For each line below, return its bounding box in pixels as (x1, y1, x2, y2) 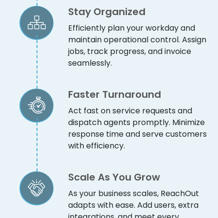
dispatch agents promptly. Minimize (68, 116, 205, 128)
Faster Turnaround (68, 87, 161, 101)
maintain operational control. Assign (68, 34, 206, 45)
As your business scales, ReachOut (68, 187, 199, 199)
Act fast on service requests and (68, 105, 192, 116)
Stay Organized (68, 4, 145, 18)
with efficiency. (68, 140, 125, 151)
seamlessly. (68, 57, 112, 69)
